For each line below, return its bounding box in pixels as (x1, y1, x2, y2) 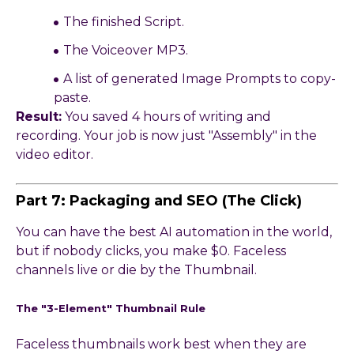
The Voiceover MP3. (63, 43, 188, 58)
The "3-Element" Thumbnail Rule (16, 302, 205, 315)
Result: (16, 109, 62, 125)
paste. (54, 90, 91, 106)
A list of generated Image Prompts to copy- (63, 71, 336, 87)
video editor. (16, 147, 93, 163)
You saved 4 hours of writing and (62, 109, 271, 125)
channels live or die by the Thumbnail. (16, 262, 257, 278)
